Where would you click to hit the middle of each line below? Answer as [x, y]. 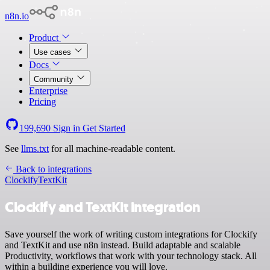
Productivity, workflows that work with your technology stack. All [131, 256]
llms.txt [35, 149]
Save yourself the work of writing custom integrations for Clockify [131, 234]
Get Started [104, 128]
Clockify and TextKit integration [103, 207]
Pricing [42, 102]
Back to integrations [52, 169]
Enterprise [48, 91]
